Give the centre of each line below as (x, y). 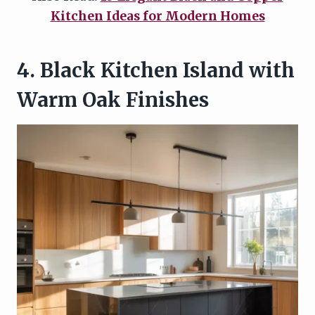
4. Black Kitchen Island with (156, 70)
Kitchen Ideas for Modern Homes (157, 16)
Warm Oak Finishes (113, 99)
